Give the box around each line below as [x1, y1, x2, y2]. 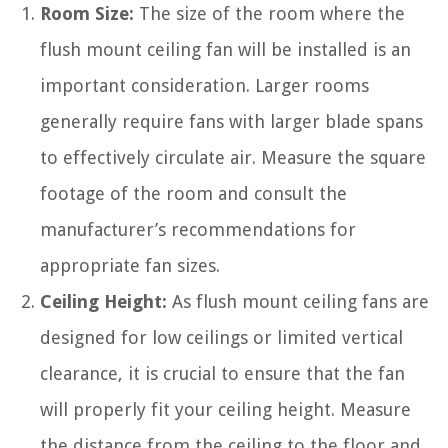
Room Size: [40, 2, 134, 24]
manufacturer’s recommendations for [40, 218, 356, 240]
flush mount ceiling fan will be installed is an [40, 38, 411, 60]
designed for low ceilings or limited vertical [40, 326, 403, 348]
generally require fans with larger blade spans [40, 110, 423, 132]
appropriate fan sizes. [40, 254, 220, 276]
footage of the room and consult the [40, 182, 347, 204]
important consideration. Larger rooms [40, 74, 369, 96]
